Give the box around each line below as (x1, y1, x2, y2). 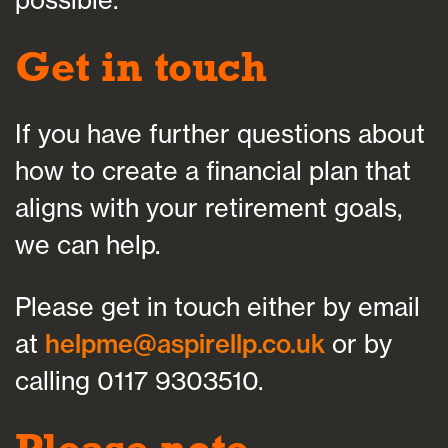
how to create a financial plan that (15, 155, 411, 187)
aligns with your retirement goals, (15, 192, 402, 224)
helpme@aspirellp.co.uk (45, 328, 325, 360)
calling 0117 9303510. (15, 365, 263, 397)
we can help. (15, 229, 160, 261)
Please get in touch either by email (15, 291, 420, 323)
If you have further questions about (15, 118, 425, 150)
